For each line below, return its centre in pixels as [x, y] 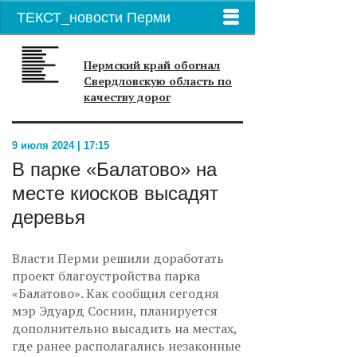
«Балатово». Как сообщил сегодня [116, 293]
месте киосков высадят [115, 193]
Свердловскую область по [158, 81]
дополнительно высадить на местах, [124, 328]
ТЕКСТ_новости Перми [94, 18]
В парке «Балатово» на [114, 169]
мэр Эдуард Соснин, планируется [115, 311]
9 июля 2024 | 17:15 [61, 145]
